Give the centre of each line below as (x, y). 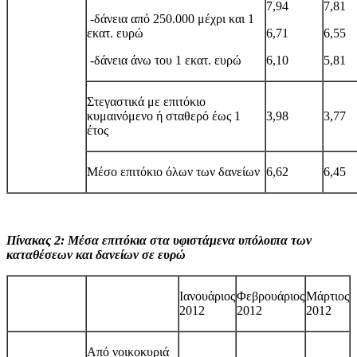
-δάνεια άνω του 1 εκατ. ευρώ (164, 60)
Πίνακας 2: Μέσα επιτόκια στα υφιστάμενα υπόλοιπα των (159, 240)
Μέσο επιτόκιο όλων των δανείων (173, 171)
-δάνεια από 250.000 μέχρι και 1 (171, 18)
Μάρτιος (328, 296)
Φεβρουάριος (271, 296)
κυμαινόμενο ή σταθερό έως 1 (164, 116)
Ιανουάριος (207, 296)
